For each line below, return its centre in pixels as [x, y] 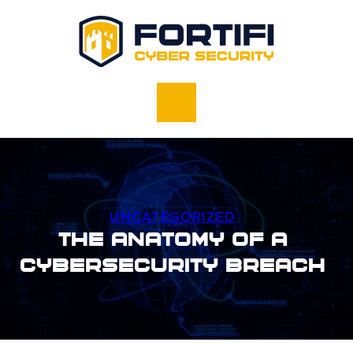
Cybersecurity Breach [173, 267]
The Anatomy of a [173, 241]
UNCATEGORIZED [173, 216]
